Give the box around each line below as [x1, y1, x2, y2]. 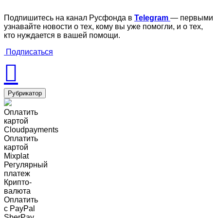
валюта [4, 187, 31, 196]
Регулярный [4, 161, 48, 169]
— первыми [170, 14, 213, 22]
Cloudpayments [4, 126, 58, 134]
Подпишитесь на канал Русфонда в [4, 14, 134, 22]
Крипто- [4, 178, 32, 187]
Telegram [134, 14, 168, 22]
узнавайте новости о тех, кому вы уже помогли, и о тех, [4, 22, 203, 31]
